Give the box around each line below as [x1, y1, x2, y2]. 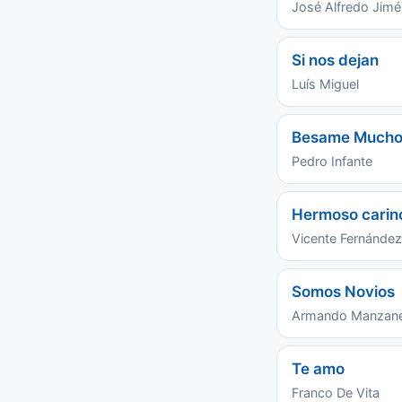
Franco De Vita [292, 385, 380, 400]
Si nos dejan [292, 51, 379, 69]
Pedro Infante [292, 153, 372, 169]
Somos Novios [292, 283, 395, 301]
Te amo [292, 360, 345, 378]
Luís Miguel [292, 76, 359, 92]
